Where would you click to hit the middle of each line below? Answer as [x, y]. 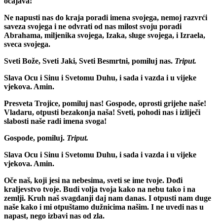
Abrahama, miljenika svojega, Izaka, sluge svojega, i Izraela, [105, 35]
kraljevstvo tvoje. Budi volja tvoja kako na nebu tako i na [100, 189]
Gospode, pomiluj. [34, 138]
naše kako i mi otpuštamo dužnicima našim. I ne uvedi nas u [104, 207]
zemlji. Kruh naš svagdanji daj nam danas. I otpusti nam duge [108, 198]
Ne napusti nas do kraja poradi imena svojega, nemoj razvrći [106, 17]
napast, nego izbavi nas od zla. [54, 216]
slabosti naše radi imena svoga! [55, 121]
